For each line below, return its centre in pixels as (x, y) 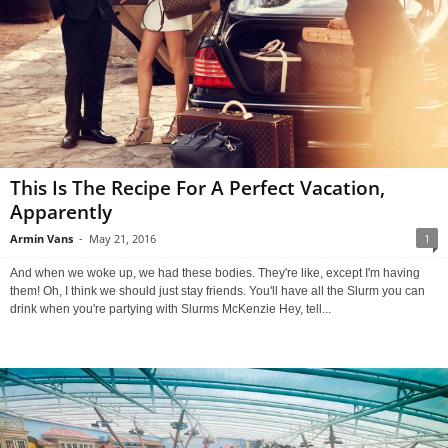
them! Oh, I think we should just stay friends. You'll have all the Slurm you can (217, 291)
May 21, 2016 (122, 239)
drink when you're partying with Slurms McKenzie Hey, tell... (170, 309)
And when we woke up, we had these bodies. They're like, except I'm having (215, 273)
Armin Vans (41, 239)
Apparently (61, 212)
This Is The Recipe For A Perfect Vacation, (197, 188)
